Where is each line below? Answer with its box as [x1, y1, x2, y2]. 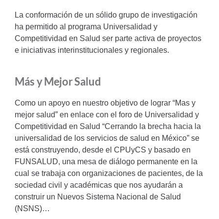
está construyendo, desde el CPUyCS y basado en [14, 146, 191, 154]
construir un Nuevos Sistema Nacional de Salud [14, 193, 181, 201]
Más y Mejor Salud [14, 75, 101, 88]
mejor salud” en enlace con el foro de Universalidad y [14, 110, 199, 119]
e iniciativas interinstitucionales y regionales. [14, 46, 169, 55]
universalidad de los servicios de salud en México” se [14, 134, 199, 143]
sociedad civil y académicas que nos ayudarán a [14, 181, 183, 190]
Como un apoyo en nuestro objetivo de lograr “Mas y [14, 99, 196, 108]
